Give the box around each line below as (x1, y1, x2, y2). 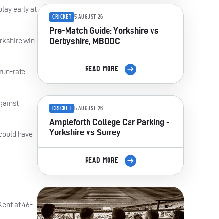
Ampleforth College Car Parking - (49, 117, 170, 127)
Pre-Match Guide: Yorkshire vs (49, 25, 159, 35)
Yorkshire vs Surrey (49, 127, 121, 137)
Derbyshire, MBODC (49, 36, 120, 45)
